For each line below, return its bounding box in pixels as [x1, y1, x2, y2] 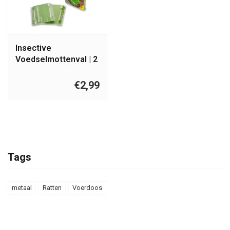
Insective [15, 43, 51, 53]
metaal [12, 184, 32, 192]
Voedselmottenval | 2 [15, 54, 98, 65]
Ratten [43, 184, 62, 192]
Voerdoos [72, 184, 102, 192]
